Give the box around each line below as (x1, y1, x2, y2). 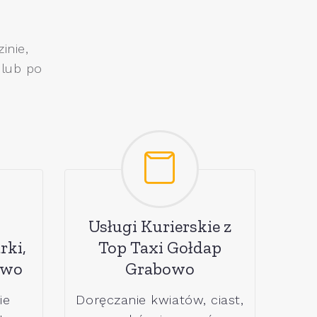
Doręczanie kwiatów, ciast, (76, 292, 244, 307)
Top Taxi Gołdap (98, 236, 221, 258)
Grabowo (125, 258, 195, 279)
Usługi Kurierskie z (88, 215, 231, 236)
